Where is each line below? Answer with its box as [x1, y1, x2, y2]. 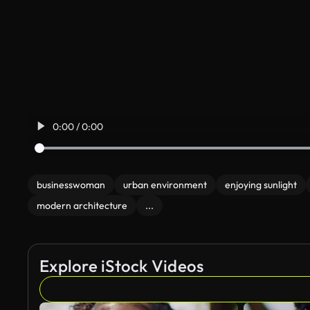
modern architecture [37, 199, 127, 212]
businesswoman [37, 179, 105, 191]
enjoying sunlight [225, 179, 297, 191]
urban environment [123, 179, 207, 191]
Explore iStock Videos [39, 255, 204, 276]
